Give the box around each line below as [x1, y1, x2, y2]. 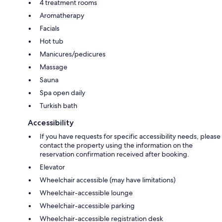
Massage [40, 62, 67, 72]
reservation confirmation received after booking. [40, 150, 189, 159]
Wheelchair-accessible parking [40, 201, 135, 211]
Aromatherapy [40, 11, 84, 20]
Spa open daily [40, 88, 85, 98]
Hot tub [40, 37, 63, 46]
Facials [40, 24, 59, 33]
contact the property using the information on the [40, 141, 193, 150]
